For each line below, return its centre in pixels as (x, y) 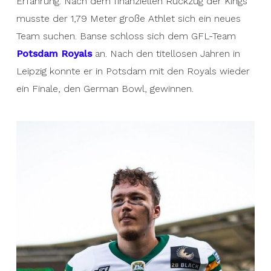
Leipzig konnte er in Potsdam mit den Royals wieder (133, 71)
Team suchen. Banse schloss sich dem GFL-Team (126, 36)
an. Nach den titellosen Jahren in (166, 54)
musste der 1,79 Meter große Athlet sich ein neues (128, 18)
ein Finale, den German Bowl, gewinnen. (105, 89)
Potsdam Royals (54, 54)
